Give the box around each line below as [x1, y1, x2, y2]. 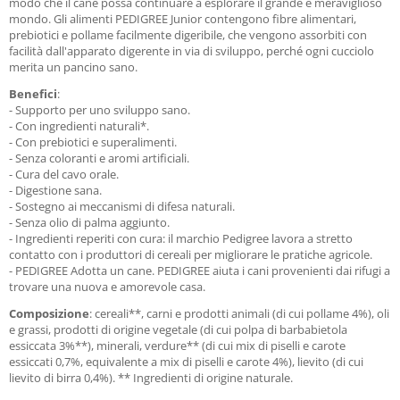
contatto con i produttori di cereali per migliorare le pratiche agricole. [9, 246, 372, 262]
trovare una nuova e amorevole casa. [9, 279, 205, 295]
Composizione [9, 305, 89, 321]
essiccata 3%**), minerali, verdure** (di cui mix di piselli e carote [9, 337, 346, 354]
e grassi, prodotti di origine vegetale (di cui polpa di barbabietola [9, 321, 347, 337]
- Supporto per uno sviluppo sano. [9, 102, 190, 118]
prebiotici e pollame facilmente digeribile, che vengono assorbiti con [9, 27, 367, 43]
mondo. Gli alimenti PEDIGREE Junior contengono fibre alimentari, [9, 11, 356, 27]
